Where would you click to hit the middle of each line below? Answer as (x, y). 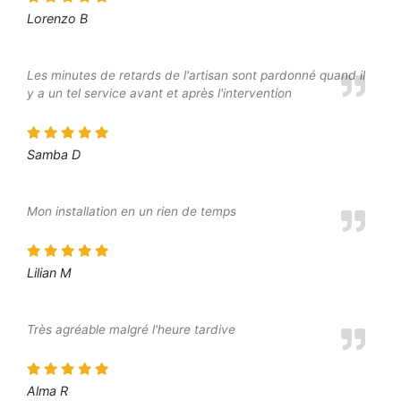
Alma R (47, 391)
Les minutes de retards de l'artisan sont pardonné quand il (196, 76)
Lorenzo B (57, 19)
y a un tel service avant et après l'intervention (159, 94)
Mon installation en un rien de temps (132, 212)
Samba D (54, 155)
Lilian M (49, 273)
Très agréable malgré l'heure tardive (131, 330)
